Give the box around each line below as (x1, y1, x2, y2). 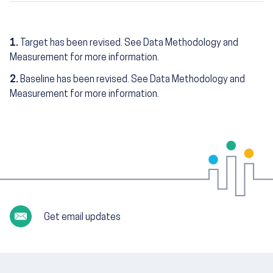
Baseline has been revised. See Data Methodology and (20, 75, 245, 85)
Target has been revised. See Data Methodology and (20, 38, 238, 49)
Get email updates (44, 213, 121, 223)
